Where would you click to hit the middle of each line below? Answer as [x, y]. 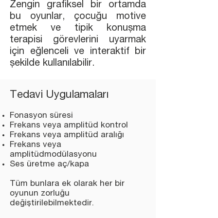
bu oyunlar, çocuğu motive [78, 17]
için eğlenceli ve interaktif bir [78, 52]
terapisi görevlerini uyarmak [78, 40]
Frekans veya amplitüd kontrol [69, 126]
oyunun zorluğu [40, 194]
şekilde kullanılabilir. [52, 64]
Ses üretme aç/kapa [49, 165]
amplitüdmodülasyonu [53, 155]
